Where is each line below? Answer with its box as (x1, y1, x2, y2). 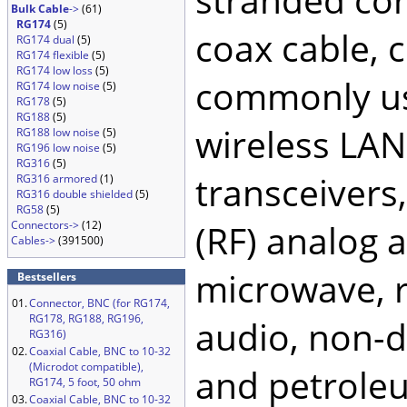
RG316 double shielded (16, 186, 133, 202)
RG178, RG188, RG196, (29, 311, 144, 326)
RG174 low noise (16, 78, 100, 94)
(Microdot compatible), (29, 359, 144, 374)
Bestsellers (17, 269, 76, 284)
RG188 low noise (16, 124, 100, 140)
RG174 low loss (16, 63, 93, 78)
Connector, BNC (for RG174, (29, 295, 170, 311)
